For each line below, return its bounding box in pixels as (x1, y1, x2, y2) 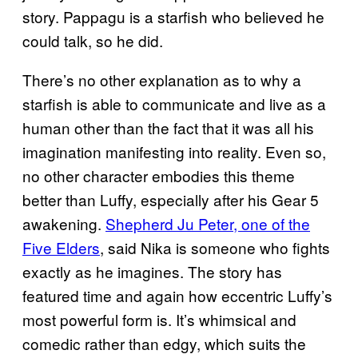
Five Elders (22, 236, 100, 258)
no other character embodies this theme (22, 164, 295, 186)
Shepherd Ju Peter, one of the (105, 212, 310, 234)
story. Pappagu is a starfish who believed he (22, 5, 324, 27)
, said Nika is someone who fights (100, 236, 330, 258)
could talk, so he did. (22, 29, 163, 51)
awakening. (22, 212, 105, 234)
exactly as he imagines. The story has (22, 260, 282, 282)
